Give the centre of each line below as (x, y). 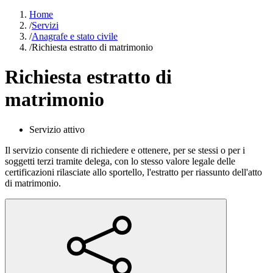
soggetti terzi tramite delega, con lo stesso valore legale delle (120, 161)
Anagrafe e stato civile (75, 36)
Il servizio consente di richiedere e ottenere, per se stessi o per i (125, 150)
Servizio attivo (57, 129)
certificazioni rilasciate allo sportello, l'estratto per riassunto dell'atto (133, 172)
